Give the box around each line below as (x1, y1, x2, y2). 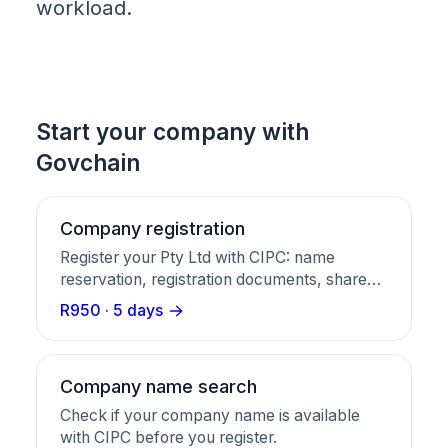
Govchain (36, 149, 140, 177)
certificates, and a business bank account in (59, 291, 378, 311)
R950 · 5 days (59, 300, 163, 320)
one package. (59, 313, 159, 333)
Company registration (59, 218, 245, 240)
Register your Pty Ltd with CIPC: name (59, 247, 335, 267)
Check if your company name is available (59, 405, 360, 425)
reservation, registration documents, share (59, 269, 367, 289)
